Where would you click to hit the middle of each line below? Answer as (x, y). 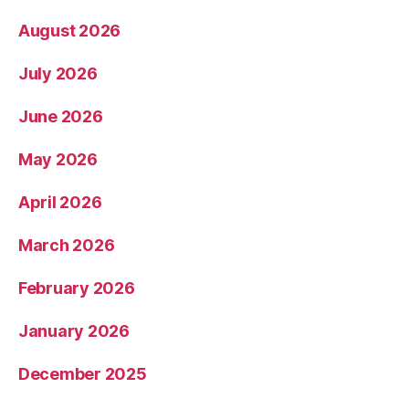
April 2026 (60, 202)
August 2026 (70, 30)
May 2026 (58, 159)
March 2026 (67, 245)
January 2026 (74, 330)
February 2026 (77, 288)
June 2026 (61, 116)
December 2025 (83, 373)
